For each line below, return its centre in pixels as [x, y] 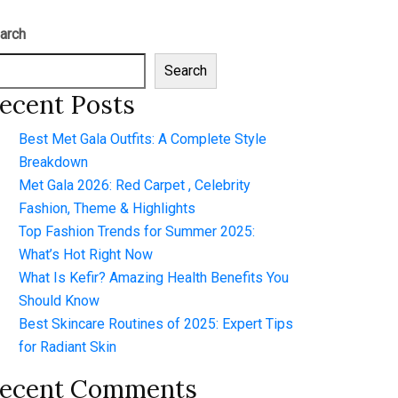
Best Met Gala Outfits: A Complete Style [143, 139]
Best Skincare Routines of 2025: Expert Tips [156, 324]
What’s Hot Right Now [86, 255]
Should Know [59, 301]
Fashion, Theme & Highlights [107, 208]
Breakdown [53, 162]
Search [186, 71]
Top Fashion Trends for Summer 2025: [137, 231]
